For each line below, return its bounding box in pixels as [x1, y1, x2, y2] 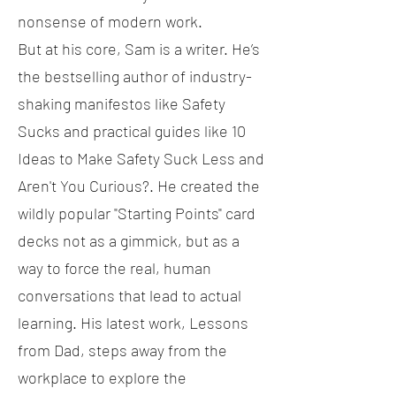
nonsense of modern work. [18, 11, 202, 31]
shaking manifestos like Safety [18, 93, 225, 113]
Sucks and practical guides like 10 [18, 120, 246, 141]
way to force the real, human [18, 257, 211, 278]
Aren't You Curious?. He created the [18, 175, 260, 195]
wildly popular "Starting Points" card [18, 202, 255, 223]
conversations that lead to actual [18, 285, 241, 305]
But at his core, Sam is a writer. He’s [18, 38, 260, 58]
